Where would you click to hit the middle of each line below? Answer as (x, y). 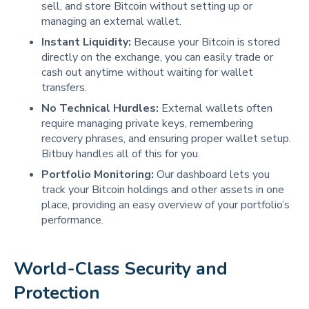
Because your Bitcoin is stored (206, 42)
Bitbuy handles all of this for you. (121, 153)
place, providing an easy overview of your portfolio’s (166, 205)
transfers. (64, 87)
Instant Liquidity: (86, 42)
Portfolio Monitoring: (98, 174)
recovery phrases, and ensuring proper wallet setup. (166, 138)
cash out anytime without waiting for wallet (147, 72)
